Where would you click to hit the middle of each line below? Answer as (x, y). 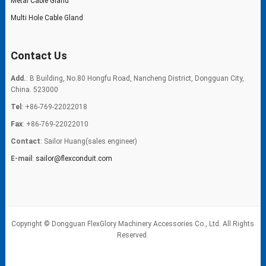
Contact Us (39, 55)
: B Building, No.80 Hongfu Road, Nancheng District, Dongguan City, (135, 78)
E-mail (21, 158)
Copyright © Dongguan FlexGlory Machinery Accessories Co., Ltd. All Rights (133, 224)
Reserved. (133, 235)
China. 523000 (34, 89)
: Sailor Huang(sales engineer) (88, 141)
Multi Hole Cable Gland (47, 18)
